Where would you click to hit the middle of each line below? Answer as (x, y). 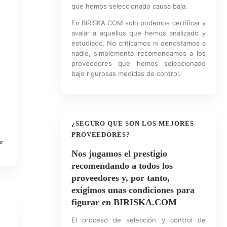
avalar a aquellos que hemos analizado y (138, 33)
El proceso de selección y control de (138, 220)
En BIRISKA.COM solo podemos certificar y (138, 23)
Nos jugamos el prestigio (119, 154)
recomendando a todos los (122, 166)
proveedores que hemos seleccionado (138, 63)
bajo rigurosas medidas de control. (126, 73)
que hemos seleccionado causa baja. (129, 6)
